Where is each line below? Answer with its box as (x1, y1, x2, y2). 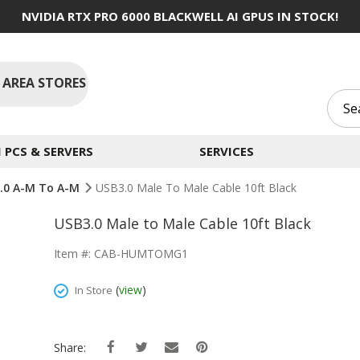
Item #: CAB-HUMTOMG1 (54, 246, 188, 261)
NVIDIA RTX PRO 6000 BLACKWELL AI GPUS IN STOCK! (22, 8, 338, 24)
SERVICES (198, 143, 254, 159)
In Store (75, 283, 112, 297)
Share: (54, 340, 89, 355)
